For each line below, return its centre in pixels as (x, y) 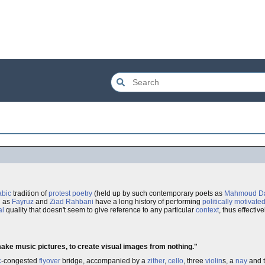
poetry (82, 193)
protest (59, 193)
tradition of (30, 193)
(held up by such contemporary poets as (158, 193)
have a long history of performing (148, 202)
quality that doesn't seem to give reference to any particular (100, 210)
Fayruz (23, 202)
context (207, 210)
